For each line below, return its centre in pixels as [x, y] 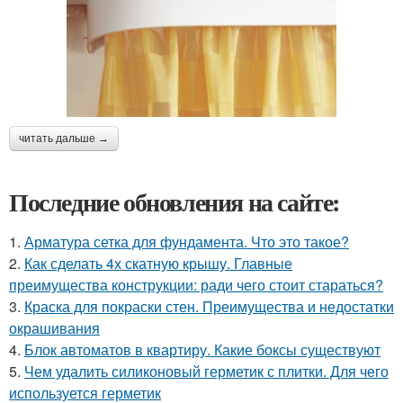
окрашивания [54, 327]
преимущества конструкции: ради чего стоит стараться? [196, 284]
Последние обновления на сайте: [175, 201]
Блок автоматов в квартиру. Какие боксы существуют [202, 349]
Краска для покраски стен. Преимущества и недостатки [209, 306]
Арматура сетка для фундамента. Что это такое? [187, 241]
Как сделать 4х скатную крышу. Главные [158, 263]
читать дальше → [64, 138]
